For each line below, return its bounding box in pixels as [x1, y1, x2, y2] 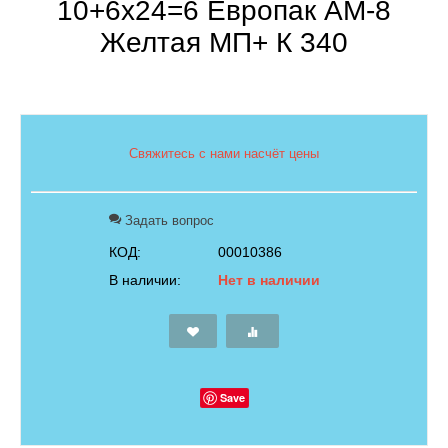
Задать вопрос [121, 212, 214, 228]
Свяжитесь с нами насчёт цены [129, 145, 319, 161]
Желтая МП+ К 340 [100, 26, 348, 58]
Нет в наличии [218, 271, 320, 288]
